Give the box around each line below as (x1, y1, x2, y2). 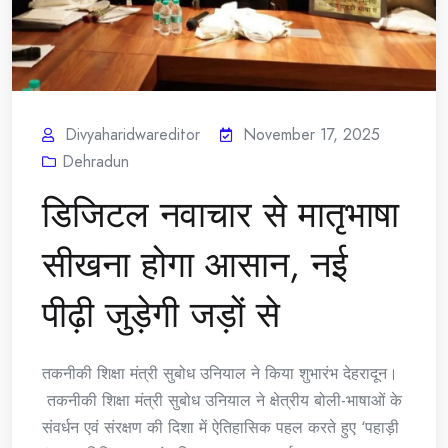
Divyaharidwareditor (65, 122, 200, 146)
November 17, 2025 (243, 122, 380, 146)
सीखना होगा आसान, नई (42, 237, 348, 291)
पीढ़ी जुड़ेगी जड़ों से (42, 287, 280, 341)
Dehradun (62, 149, 129, 173)
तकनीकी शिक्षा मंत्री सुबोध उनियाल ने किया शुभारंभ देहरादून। (42, 361, 398, 385)
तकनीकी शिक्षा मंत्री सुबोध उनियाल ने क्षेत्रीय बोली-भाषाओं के (42, 388, 402, 412)
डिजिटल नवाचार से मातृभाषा (42, 187, 399, 241)
